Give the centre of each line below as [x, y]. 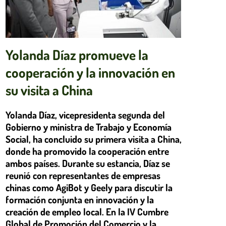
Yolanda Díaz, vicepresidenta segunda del [85, 115]
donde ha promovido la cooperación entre [87, 151]
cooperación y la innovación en [90, 72]
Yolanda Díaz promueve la [77, 55]
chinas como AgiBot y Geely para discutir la [89, 187]
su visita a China [49, 90]
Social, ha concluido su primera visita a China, [94, 139]
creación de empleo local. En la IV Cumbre [87, 211]
